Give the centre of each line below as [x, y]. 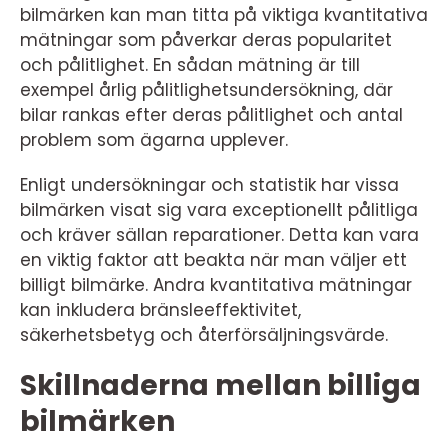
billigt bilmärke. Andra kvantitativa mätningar [216, 285]
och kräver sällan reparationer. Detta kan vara [219, 235]
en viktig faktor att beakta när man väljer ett [213, 260]
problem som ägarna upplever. [154, 140]
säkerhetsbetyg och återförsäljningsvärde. [204, 335]
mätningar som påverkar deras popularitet [206, 40]
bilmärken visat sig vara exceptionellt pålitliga [219, 210]
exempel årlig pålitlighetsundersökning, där [206, 90]
